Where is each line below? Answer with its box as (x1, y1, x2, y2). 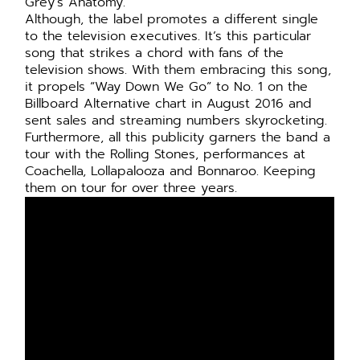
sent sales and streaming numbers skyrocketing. (25, 111, 328, 131)
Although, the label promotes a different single (25, 10, 319, 30)
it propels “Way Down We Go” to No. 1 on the (25, 77, 309, 97)
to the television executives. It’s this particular (25, 27, 312, 47)
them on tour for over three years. (25, 178, 247, 198)
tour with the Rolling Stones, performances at (25, 145, 306, 165)
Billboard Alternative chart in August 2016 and (25, 94, 313, 114)
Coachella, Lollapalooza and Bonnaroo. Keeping (25, 162, 317, 182)
